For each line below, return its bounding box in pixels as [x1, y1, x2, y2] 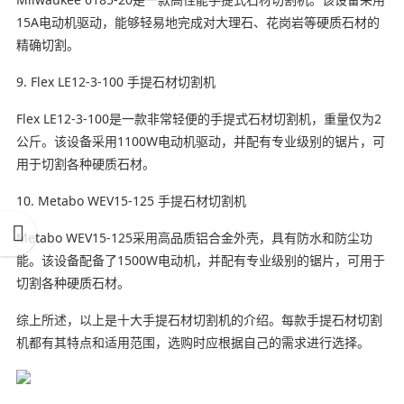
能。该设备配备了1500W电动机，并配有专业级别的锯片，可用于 [15, 251, 385, 269]
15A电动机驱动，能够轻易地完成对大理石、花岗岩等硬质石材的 [15, 13, 380, 31]
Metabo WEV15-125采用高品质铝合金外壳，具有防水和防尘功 [15, 228, 372, 246]
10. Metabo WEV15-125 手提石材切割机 [15, 191, 246, 209]
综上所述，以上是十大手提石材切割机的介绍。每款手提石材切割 [15, 310, 382, 328]
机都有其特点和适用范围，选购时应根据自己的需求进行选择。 [15, 333, 370, 351]
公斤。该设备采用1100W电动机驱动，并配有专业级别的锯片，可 [15, 132, 385, 150]
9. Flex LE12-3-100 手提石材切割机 [15, 72, 216, 90]
